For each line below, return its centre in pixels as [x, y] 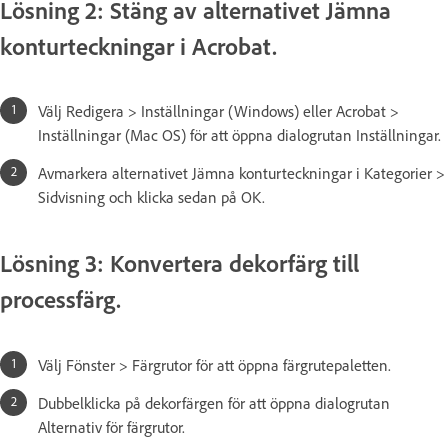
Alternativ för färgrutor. [111, 427]
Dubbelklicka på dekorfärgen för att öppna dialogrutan [214, 403]
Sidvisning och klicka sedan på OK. [151, 197]
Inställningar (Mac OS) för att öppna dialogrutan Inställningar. [239, 135]
